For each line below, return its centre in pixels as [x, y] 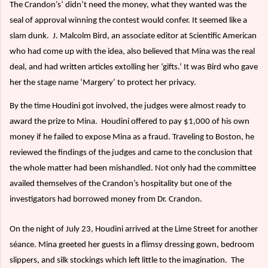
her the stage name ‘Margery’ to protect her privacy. [103, 83]
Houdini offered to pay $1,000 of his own [175, 122]
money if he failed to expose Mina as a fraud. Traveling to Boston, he [132, 138]
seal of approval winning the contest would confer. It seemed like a [128, 21]
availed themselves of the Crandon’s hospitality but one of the [121, 184]
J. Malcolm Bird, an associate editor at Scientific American [155, 36]
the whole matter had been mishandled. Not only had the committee [133, 169]
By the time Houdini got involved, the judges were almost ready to [128, 106]
